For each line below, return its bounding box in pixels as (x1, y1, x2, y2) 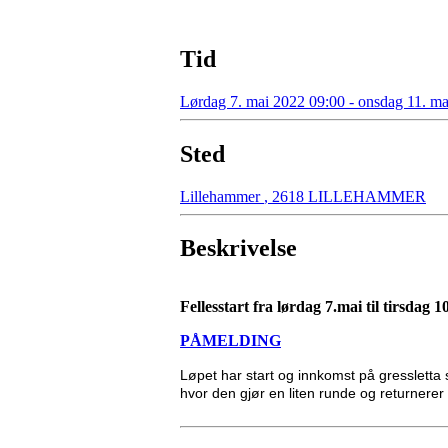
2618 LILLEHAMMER (268, 187, 426, 205)
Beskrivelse (180, 235, 297, 262)
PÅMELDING (180, 332, 281, 350)
